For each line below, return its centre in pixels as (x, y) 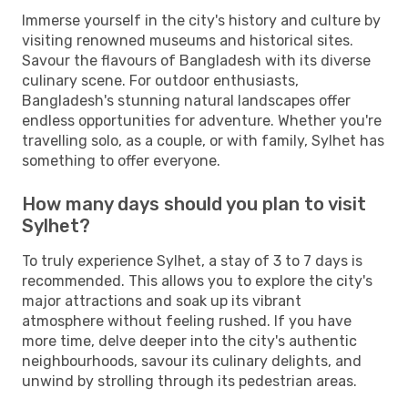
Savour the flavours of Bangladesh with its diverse (196, 60)
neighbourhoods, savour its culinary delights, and (192, 361)
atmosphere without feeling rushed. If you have (187, 321)
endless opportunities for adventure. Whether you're (202, 120)
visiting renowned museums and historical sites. (188, 40)
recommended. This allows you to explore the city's (197, 280)
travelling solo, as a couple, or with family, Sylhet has (203, 140)
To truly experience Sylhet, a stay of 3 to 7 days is (192, 260)
